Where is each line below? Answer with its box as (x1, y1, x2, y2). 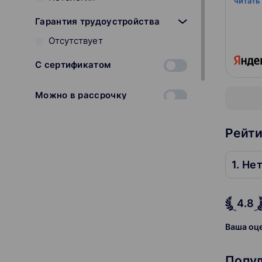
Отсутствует (48, 35, 103, 47)
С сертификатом (35, 59, 111, 71)
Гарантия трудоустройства (35, 16, 160, 27)
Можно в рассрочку (35, 89, 127, 101)
